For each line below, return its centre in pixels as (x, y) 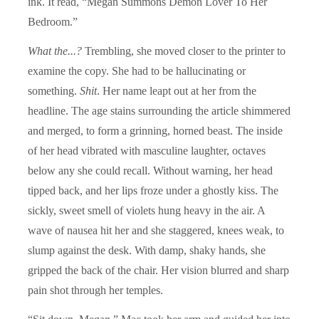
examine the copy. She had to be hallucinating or (137, 70)
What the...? (55, 51)
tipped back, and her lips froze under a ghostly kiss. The (153, 190)
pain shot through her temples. (95, 290)
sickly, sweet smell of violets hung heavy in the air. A (146, 210)
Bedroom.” (53, 21)
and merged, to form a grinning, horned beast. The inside (155, 130)
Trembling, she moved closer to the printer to (184, 51)
